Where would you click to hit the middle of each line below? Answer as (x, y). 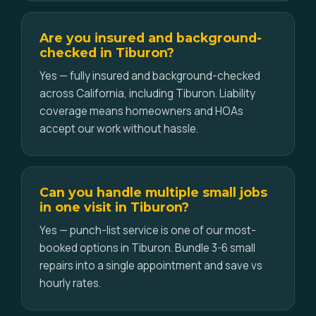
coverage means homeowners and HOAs (141, 111)
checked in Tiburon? (107, 53)
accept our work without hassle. (119, 129)
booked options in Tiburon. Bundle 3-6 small (147, 248)
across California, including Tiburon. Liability (147, 93)
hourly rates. (70, 283)
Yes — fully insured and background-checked (150, 76)
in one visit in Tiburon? (114, 207)
